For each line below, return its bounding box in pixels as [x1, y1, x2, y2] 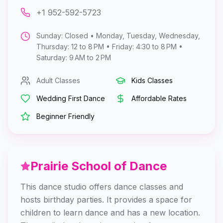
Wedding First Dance [36, 94, 105, 103]
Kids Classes [131, 76, 173, 85]
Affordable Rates [131, 94, 187, 103]
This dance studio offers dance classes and [20, 182, 183, 192]
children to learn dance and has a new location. [20, 208, 200, 218]
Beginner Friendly [36, 112, 95, 120]
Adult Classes [36, 76, 80, 85]
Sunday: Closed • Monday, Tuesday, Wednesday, [36, 31, 200, 40]
